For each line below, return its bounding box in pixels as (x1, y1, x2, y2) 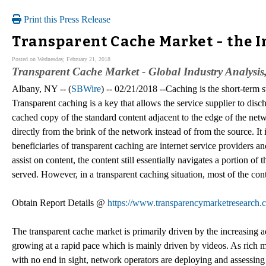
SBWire (71, 83, 101, 94)
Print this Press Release (21, 14, 110, 24)
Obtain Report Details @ (12, 197, 107, 208)
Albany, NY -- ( (12, 83, 71, 94)
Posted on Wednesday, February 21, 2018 (12, 55, 110, 62)
